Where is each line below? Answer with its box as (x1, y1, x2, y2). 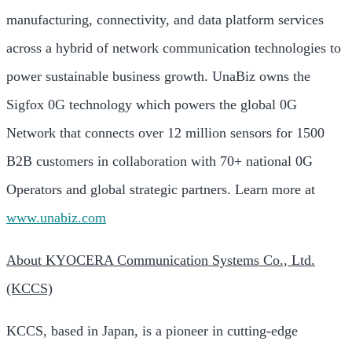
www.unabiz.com (6, 210, 106, 225)
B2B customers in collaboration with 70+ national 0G (6, 153, 313, 169)
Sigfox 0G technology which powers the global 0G (6, 97, 297, 112)
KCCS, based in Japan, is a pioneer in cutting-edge (6, 323, 298, 339)
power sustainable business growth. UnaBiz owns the (6, 68, 310, 84)
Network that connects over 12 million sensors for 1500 (6, 125, 324, 141)
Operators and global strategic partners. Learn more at (6, 181, 315, 197)
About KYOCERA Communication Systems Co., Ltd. (6, 252, 315, 268)
